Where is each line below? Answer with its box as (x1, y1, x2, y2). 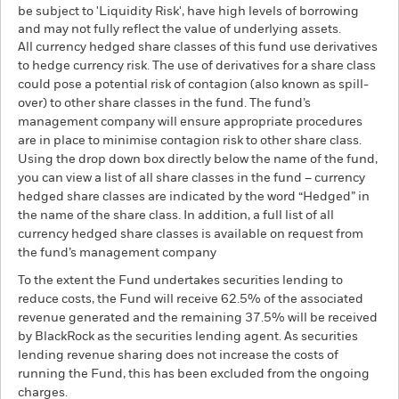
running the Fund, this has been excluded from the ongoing (18, 368, 370, 380)
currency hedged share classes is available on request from (18, 228, 363, 240)
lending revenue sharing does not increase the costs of (18, 349, 338, 362)
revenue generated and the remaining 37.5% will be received (18, 312, 378, 324)
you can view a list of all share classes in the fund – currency (18, 172, 365, 184)
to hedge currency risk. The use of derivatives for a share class (18, 60, 376, 72)
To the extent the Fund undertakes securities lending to (18, 274, 343, 287)
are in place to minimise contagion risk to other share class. (18, 134, 362, 147)
